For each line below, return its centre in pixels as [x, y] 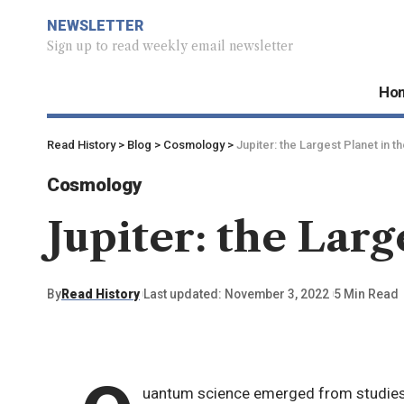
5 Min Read [366, 294]
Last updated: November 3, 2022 [237, 294]
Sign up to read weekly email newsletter [170, 46]
